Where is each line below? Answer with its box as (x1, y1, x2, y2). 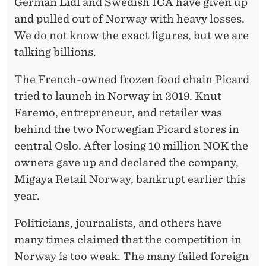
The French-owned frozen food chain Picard (14, 72, 249, 85)
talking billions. (14, 45, 96, 58)
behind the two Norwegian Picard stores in (14, 122, 239, 135)
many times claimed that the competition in (14, 233, 242, 246)
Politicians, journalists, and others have (14, 216, 222, 229)
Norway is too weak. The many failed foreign (14, 249, 249, 262)
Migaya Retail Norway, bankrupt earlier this (14, 172, 246, 185)
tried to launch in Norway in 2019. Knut (14, 89, 221, 102)
